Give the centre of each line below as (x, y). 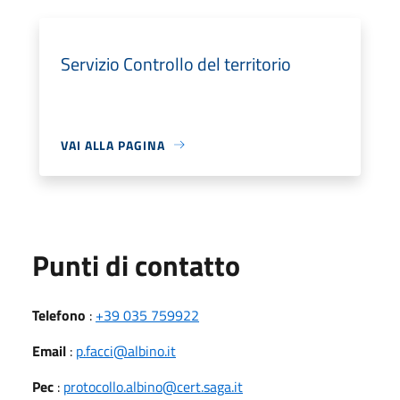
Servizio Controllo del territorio (176, 63)
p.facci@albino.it (126, 350)
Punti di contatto (136, 265)
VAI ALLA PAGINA (113, 145)
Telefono (59, 315)
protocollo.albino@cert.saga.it (153, 386)
